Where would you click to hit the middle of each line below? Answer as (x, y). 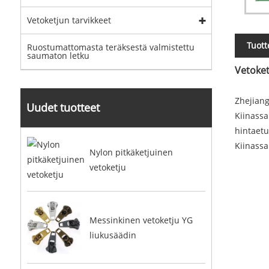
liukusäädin (113, 235)
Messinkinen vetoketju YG (141, 220)
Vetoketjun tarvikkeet (69, 20)
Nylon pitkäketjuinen (131, 152)
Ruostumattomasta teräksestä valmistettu (110, 47)
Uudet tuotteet (63, 107)
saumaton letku (58, 56)
